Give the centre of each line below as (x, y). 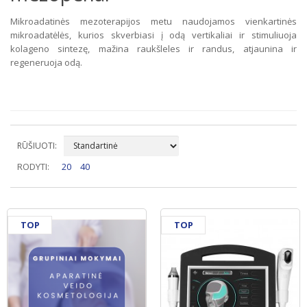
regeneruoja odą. (46, 62)
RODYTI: (33, 166)
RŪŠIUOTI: (37, 145)
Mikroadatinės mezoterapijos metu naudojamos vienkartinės (153, 21)
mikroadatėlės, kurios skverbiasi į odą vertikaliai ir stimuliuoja (153, 35)
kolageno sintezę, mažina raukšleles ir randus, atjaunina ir (153, 48)
